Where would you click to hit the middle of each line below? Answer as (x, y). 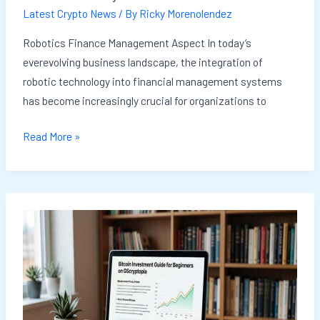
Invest (36, 257)
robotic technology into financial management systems (152, 81)
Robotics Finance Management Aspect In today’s (137, 42)
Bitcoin (39, 276)
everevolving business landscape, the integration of (142, 61)
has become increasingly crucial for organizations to (144, 100)
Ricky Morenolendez (185, 14)
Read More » (51, 136)
